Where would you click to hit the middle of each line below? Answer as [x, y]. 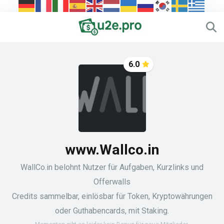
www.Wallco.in [112, 150]
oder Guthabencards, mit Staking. [112, 211]
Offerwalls [112, 182]
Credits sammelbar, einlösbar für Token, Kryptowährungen [112, 196]
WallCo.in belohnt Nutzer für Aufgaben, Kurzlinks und [112, 167]
